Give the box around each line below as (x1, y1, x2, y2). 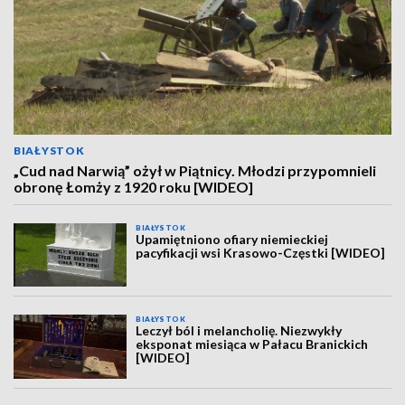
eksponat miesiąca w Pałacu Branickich (136, 336, 369, 353)
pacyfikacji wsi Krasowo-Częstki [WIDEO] (136, 245, 386, 260)
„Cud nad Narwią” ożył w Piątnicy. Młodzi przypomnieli (14, 162, 376, 179)
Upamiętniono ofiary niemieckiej (136, 231, 329, 247)
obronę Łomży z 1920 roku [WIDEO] (14, 178, 253, 195)
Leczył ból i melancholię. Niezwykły (136, 323, 343, 339)
